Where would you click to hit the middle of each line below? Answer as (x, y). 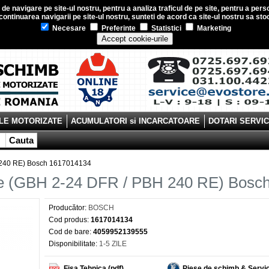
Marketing (213, 28)
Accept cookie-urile (134, 39)
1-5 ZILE (112, 244)
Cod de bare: (70, 232)
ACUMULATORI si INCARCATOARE (135, 121)
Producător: (68, 208)
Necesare (68, 28)
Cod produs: (69, 220)
